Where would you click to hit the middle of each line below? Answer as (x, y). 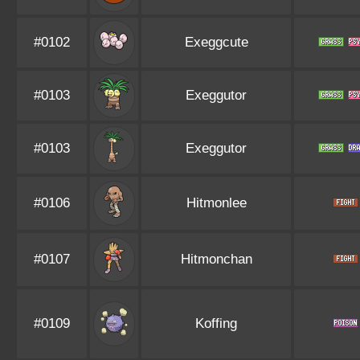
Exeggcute (216, 42)
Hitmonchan (216, 259)
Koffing (216, 323)
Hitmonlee (216, 203)
